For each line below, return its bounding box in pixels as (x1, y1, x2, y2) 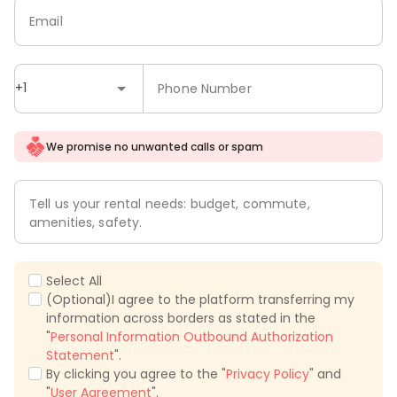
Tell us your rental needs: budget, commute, (29, 195, 310, 214)
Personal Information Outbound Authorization (51, 328, 333, 346)
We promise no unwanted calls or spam (45, 138, 263, 154)
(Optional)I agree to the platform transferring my (46, 291, 354, 309)
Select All (46, 272, 102, 291)
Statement (46, 346, 114, 365)
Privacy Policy (226, 365, 309, 384)
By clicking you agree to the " (46, 365, 226, 384)
